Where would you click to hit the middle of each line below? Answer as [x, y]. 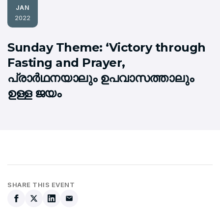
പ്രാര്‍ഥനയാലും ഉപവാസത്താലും [101, 78]
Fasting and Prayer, [66, 63]
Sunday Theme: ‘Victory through [107, 48]
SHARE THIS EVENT [41, 185]
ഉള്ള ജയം [34, 93]
